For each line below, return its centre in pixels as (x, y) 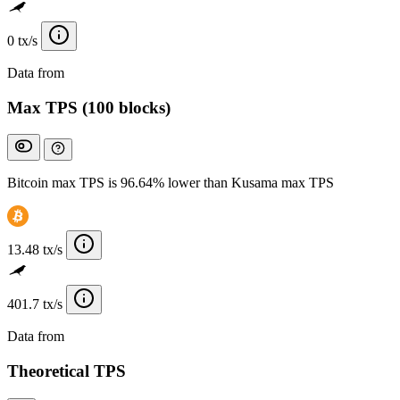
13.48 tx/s (35, 250)
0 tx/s (22, 41)
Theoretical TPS (67, 371)
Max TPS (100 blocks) (89, 107)
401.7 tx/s (35, 304)
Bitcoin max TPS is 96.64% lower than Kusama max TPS (171, 183)
